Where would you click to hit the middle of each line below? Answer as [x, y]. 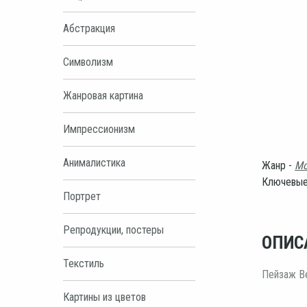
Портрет [82, 196]
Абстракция [89, 28]
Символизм [88, 62]
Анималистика [94, 162]
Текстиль [84, 263]
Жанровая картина [103, 95]
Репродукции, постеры [113, 230]
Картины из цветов [105, 297]
